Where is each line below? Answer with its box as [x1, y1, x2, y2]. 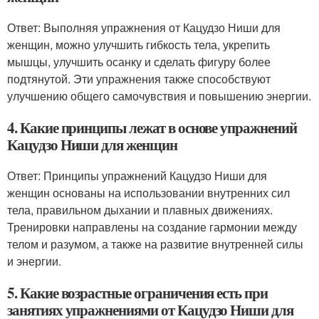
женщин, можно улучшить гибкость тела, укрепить [7, 36, 270, 53]
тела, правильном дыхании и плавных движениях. [7, 201, 273, 218]
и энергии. [7, 252, 61, 269]
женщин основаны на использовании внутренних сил [7, 184, 290, 201]
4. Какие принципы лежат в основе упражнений [7, 116, 297, 138]
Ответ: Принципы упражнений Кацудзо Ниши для [7, 167, 267, 184]
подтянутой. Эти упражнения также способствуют [7, 70, 271, 87]
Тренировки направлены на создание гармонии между [7, 218, 297, 235]
